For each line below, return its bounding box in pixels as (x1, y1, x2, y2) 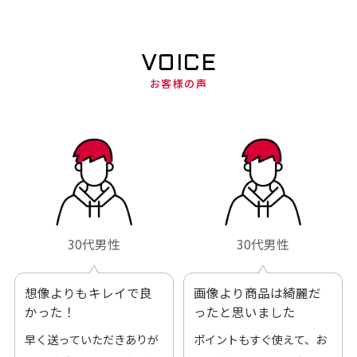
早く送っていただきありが (24, 331, 159, 348)
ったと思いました (193, 303, 296, 321)
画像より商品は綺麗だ (193, 284, 321, 302)
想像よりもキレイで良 (24, 284, 152, 302)
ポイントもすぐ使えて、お (193, 331, 327, 348)
